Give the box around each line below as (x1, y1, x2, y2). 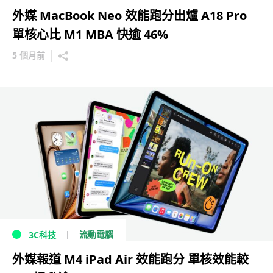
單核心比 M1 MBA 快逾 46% (12, 26, 168, 43)
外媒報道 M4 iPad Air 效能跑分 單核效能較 (12, 251, 249, 268)
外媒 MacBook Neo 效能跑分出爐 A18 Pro (12, 7, 247, 24)
